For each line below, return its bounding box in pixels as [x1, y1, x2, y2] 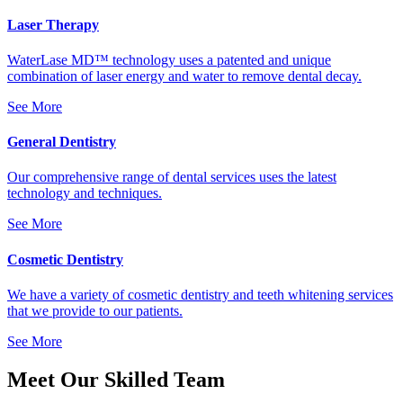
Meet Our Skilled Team [7, 367, 225, 391]
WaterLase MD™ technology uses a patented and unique [7, 51, 331, 67]
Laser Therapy [7, 16, 99, 32]
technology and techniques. [7, 185, 162, 201]
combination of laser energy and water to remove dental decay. [7, 67, 362, 84]
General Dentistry [7, 134, 116, 150]
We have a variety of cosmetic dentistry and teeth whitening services [7, 286, 393, 302]
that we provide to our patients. [7, 302, 183, 318]
